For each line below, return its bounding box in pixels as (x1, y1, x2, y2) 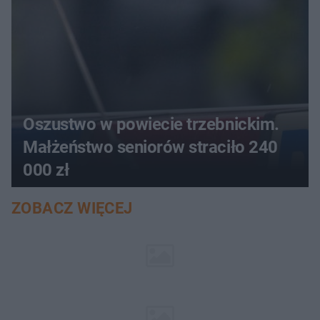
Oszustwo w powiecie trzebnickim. (23, 114, 279, 134)
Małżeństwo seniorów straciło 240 (23, 136, 278, 157)
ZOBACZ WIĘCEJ (11, 199, 133, 217)
